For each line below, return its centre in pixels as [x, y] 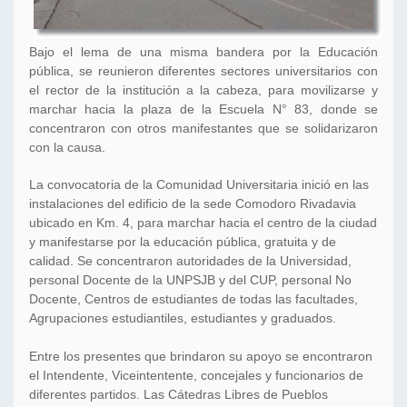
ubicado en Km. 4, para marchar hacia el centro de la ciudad [203, 222]
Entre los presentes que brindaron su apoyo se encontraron [201, 356]
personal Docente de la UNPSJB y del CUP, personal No [190, 279]
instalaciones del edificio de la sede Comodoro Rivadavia [193, 203]
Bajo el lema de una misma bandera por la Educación [203, 51]
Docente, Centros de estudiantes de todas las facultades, [194, 298]
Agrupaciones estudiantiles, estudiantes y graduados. [183, 318]
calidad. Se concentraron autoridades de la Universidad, [190, 260]
